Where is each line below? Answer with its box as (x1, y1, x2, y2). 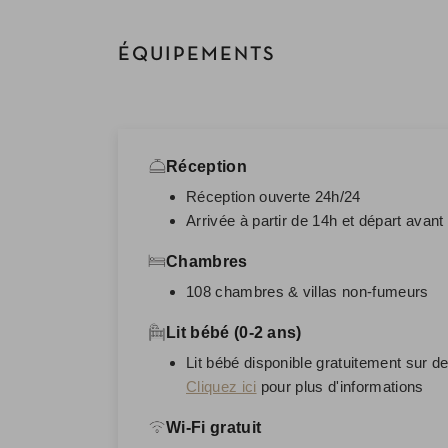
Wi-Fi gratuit (166, 418, 262, 436)
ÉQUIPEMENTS (118, 45, 276, 64)
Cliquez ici (186, 377, 257, 395)
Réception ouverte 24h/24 (186, 187, 361, 205)
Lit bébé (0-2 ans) (166, 323, 302, 341)
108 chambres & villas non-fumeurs (186, 282, 429, 300)
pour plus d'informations (256, 377, 424, 395)
